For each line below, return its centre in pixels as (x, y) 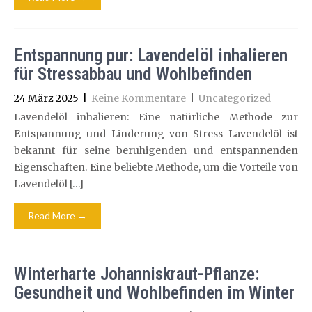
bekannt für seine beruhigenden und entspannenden (156, 150)
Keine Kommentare (139, 98)
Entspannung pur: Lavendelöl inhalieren (151, 55)
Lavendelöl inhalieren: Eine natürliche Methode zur (156, 117)
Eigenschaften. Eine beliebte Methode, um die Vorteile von (156, 167)
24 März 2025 (46, 98)
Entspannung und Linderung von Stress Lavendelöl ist (156, 134)
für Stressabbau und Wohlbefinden (133, 74)
